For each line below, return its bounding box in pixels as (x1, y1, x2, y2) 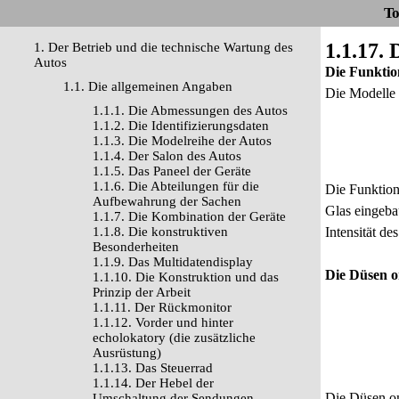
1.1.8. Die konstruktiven (93, 224, 228, 239)
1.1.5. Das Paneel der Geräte (93, 164, 251, 178)
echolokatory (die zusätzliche (93, 330, 256, 345)
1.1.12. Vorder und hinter (93, 315, 233, 330)
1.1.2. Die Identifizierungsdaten (93, 118, 269, 133)
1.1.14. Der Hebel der (93, 376, 214, 390)
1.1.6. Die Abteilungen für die (93, 179, 259, 193)
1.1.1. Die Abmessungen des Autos (93, 103, 288, 118)
